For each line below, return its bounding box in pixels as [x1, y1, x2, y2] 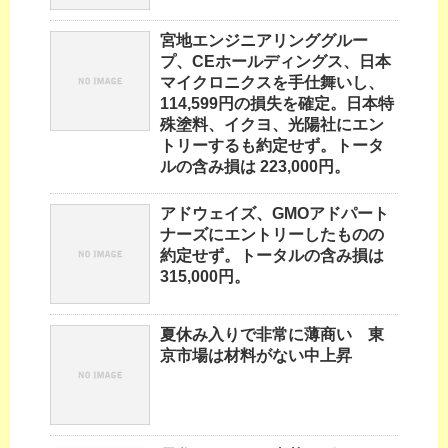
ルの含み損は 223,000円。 [160, 158, 350, 176]
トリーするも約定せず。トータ [160, 137, 384, 155]
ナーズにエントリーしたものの [160, 226, 384, 244]
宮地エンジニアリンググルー [160, 32, 368, 50]
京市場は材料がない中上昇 [160, 347, 352, 365]
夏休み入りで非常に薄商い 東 [160, 326, 384, 344]
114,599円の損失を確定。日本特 [160, 95, 394, 113]
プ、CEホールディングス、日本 [160, 53, 391, 71]
